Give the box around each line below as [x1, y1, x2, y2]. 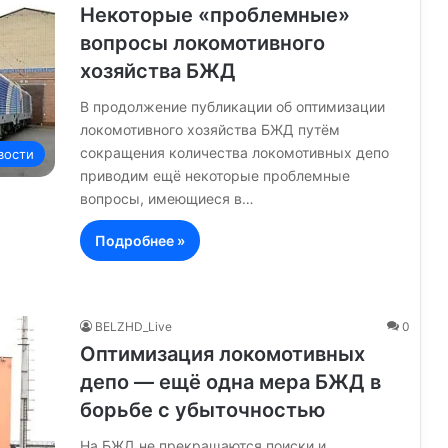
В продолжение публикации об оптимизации [80, 97, 385, 115]
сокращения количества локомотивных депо [80, 143, 389, 161]
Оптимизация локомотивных [80, 341, 365, 366]
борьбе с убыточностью [80, 397, 325, 422]
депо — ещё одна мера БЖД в [80, 369, 381, 394]
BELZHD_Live [95, 318, 172, 334]
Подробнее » [95, 231, 185, 249]
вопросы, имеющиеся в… [80, 189, 254, 207]
